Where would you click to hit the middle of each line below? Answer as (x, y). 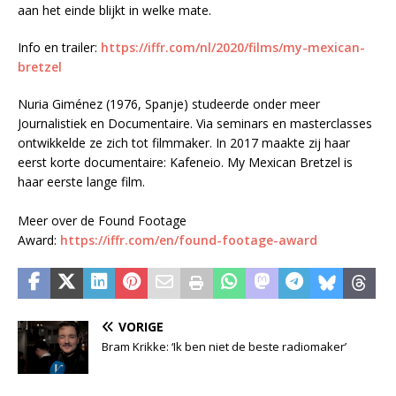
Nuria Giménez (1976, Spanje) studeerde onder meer (169, 104)
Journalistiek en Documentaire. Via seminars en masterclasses (195, 124)
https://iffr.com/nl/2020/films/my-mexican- (233, 48)
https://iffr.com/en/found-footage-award (189, 240)
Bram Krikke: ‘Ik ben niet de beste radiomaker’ (224, 347)
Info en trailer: (59, 48)
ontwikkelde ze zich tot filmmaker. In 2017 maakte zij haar (184, 143)
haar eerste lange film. (83, 182)
